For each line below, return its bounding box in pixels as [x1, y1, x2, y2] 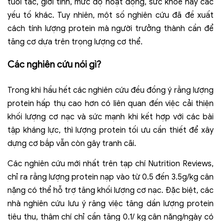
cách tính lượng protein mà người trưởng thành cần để [7, 23, 214, 34]
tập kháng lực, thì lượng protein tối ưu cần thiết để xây [7, 125, 214, 135]
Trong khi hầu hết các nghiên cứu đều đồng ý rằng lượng [7, 85, 214, 95]
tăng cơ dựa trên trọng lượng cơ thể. [7, 37, 143, 47]
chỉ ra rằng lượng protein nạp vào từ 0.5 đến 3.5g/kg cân [7, 172, 214, 182]
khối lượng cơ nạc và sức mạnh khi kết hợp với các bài [7, 111, 214, 122]
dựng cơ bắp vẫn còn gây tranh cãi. [7, 138, 136, 148]
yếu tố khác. [7, 10, 58, 20]
